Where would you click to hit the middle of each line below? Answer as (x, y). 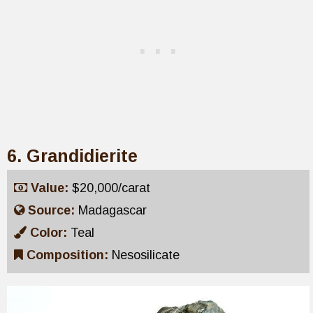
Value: (51, 188)
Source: (53, 210)
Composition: (69, 255)
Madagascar (112, 210)
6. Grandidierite (72, 155)
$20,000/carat (111, 188)
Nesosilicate (146, 255)
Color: (50, 232)
